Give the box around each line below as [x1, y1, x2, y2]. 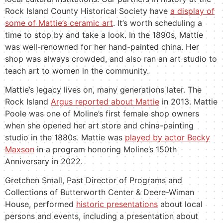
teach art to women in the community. [5, 65, 149, 76]
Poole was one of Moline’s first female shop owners [5, 108, 199, 118]
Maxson [5, 144, 34, 154]
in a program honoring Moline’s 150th [34, 144, 177, 154]
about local [158, 199, 203, 210]
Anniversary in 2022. [5, 156, 83, 166]
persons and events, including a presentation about [5, 211, 198, 222]
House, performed [5, 199, 76, 210]
